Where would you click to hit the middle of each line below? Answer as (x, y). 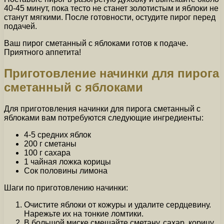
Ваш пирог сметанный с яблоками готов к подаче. (96, 43)
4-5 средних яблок (57, 135)
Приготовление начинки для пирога (111, 73)
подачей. (20, 26)
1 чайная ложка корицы (67, 162)
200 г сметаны (50, 144)
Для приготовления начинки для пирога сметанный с (102, 109)
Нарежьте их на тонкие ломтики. (84, 214)
